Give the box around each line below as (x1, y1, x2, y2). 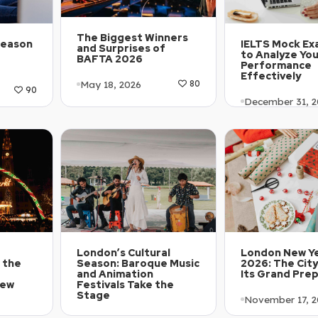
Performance (241, 59, 312, 72)
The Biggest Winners (77, 31, 188, 45)
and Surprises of (77, 42, 165, 55)
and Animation (77, 268, 153, 281)
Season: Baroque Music (77, 257, 199, 270)
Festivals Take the (77, 278, 174, 292)
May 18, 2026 (80, 77, 141, 90)
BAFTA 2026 (77, 53, 143, 66)
